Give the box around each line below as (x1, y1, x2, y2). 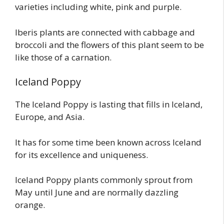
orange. (15, 199, 45, 211)
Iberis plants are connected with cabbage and (15, 26, 195, 38)
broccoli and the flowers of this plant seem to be (15, 38, 204, 50)
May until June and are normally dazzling (15, 186, 178, 198)
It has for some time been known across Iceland (15, 136, 201, 148)
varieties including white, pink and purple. (15, 1, 181, 13)
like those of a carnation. (15, 51, 111, 63)
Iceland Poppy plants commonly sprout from (15, 174, 192, 186)
